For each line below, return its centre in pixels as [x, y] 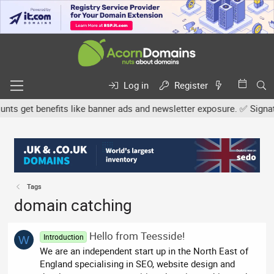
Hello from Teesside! [137, 235]
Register [191, 85]
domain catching [73, 206]
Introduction [63, 236]
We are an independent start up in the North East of [144, 251]
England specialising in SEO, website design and [138, 264]
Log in [136, 85]
